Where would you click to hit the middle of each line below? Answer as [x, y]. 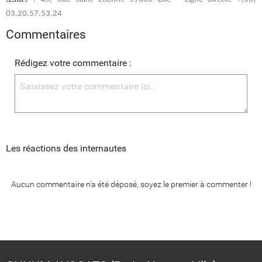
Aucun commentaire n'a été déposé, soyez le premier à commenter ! [131, 185]
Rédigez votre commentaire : [73, 63]
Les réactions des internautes [66, 149]
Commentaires [46, 35]
